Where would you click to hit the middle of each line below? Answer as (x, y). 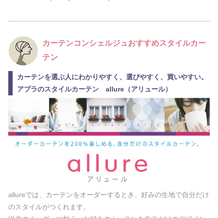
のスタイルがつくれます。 (49, 207)
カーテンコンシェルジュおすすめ (100, 43)
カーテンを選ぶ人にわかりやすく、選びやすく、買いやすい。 (112, 77)
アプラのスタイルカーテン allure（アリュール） (94, 89)
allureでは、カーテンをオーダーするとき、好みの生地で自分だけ (109, 194)
